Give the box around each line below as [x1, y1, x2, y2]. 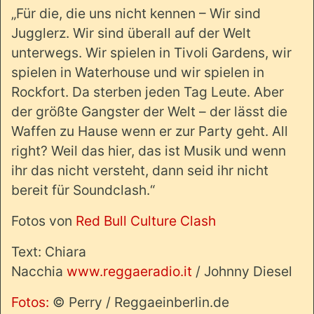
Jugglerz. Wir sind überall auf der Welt [11, 25, 251, 42]
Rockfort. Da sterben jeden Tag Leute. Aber [11, 83, 284, 101]
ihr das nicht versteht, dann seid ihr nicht [11, 162, 268, 179]
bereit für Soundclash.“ [11, 182, 162, 199]
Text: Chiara [11, 243, 86, 261]
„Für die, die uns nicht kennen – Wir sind [11, 5, 261, 22]
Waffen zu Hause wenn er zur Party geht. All [11, 123, 288, 140]
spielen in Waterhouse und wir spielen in [11, 64, 264, 81]
